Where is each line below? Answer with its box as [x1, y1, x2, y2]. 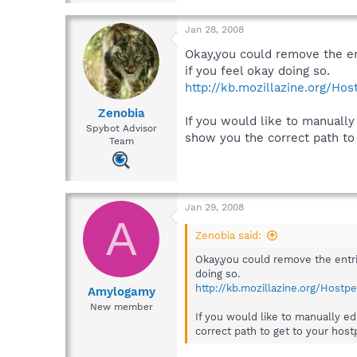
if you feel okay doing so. [185, 63, 330, 78]
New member [89, 300, 153, 312]
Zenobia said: [195, 229, 261, 242]
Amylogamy [87, 284, 155, 299]
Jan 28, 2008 [185, 23, 244, 35]
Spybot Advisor [85, 123, 157, 135]
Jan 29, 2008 [185, 202, 244, 214]
